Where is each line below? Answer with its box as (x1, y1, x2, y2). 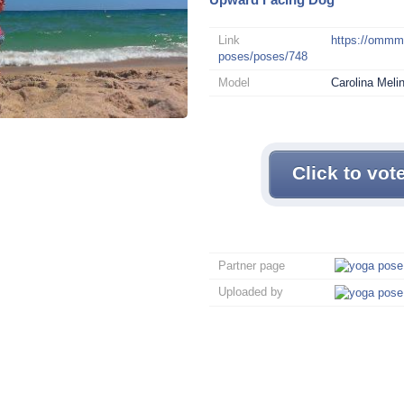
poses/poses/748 (217, 49, 308, 63)
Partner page (217, 258, 285, 272)
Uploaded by (217, 285, 283, 299)
